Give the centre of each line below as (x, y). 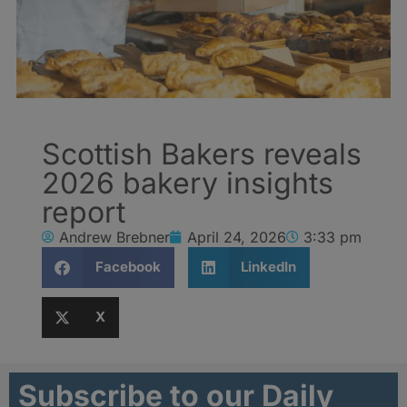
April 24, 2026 (237, 237)
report (84, 212)
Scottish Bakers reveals (202, 154)
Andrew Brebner (114, 237)
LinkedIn (268, 267)
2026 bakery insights (188, 183)
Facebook (128, 267)
